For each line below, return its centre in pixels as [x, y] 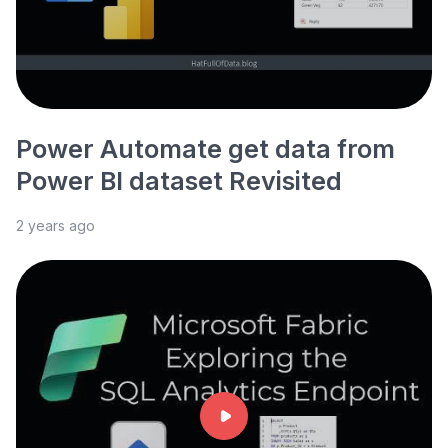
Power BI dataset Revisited [179, 181]
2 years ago [55, 225]
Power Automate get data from [205, 149]
